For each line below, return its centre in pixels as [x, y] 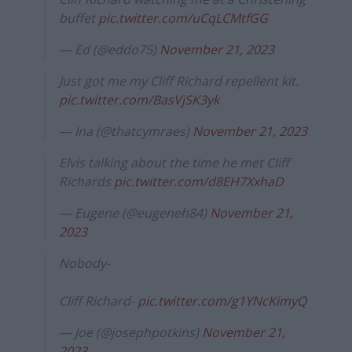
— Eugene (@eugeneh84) [134, 213]
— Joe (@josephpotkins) [130, 332]
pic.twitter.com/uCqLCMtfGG [183, 18]
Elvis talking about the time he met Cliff [174, 162]
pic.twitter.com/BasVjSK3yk [139, 99]
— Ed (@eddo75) [109, 49]
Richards [86, 181]
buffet [79, 18]
